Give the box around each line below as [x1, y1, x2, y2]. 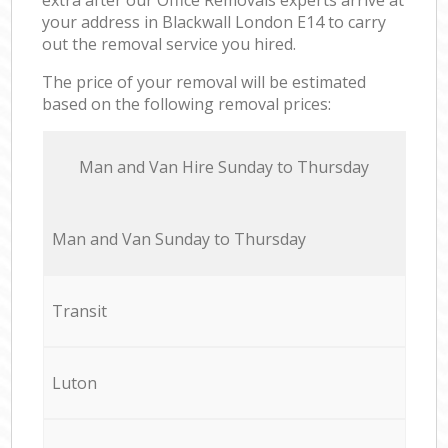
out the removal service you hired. [42, 32, 297, 55]
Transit [51, 299, 107, 322]
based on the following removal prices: [42, 92, 332, 115]
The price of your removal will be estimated [42, 70, 367, 93]
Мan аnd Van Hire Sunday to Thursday [79, 155, 369, 178]
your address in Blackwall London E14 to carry [42, 10, 387, 33]
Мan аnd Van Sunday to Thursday [51, 227, 306, 250]
